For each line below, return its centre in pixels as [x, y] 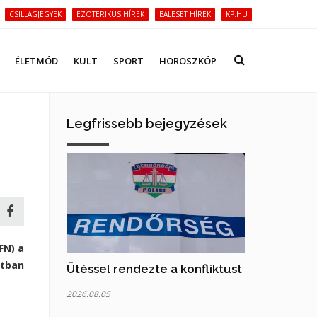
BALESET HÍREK [185, 14]
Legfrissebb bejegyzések [146, 123]
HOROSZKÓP [188, 61]
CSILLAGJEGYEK [35, 14]
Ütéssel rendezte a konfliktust [154, 269]
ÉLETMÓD [36, 61]
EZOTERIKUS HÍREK [110, 14]
